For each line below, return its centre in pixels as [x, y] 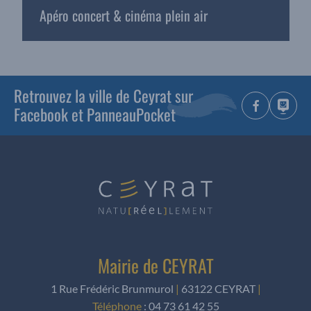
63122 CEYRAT [218, 288]
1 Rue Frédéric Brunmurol [113, 288]
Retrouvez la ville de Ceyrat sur [103, 95]
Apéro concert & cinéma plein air [123, 15]
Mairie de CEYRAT [155, 265]
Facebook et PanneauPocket [95, 114]
